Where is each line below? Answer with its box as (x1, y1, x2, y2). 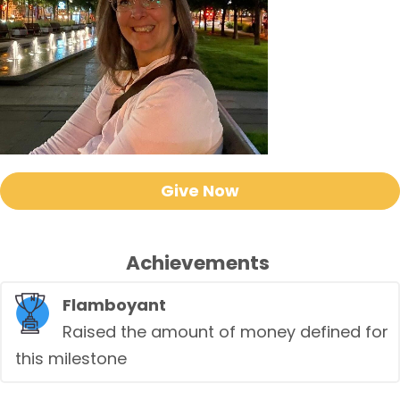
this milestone (15, 347, 127, 370)
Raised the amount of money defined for (62, 321, 388, 343)
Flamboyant (62, 294, 166, 316)
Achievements (126, 249, 270, 277)
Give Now (161, 179, 239, 202)
